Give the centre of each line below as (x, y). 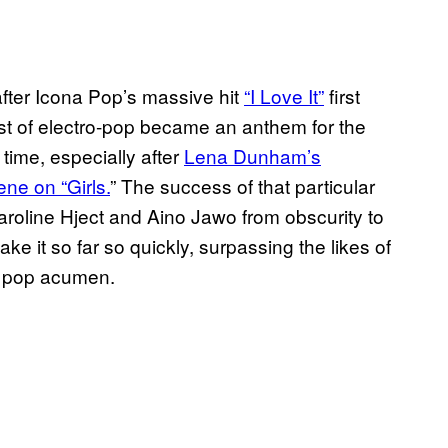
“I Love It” (284, 96)
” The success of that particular (242, 186)
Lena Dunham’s (252, 156)
